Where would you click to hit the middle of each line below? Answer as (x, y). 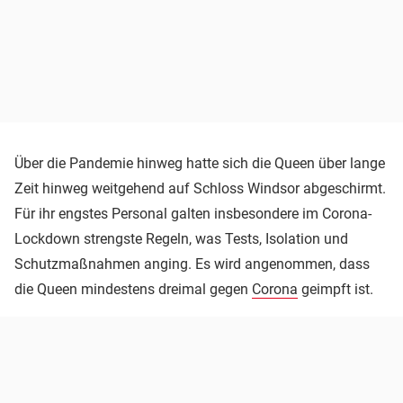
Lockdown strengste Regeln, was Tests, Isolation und (181, 238)
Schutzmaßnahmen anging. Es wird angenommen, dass (192, 264)
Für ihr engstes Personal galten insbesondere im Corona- (193, 213)
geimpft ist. (336, 289)
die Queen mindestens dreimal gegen (133, 289)
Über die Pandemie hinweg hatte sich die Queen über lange (200, 163)
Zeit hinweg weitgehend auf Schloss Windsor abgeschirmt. (200, 188)
